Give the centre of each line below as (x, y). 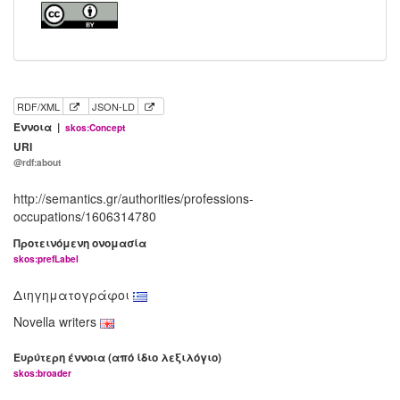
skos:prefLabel (46, 259)
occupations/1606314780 (85, 217)
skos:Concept (95, 128)
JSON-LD (113, 107)
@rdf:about (37, 163)
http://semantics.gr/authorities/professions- (133, 199)
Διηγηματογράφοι (73, 295)
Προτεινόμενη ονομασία (80, 243)
